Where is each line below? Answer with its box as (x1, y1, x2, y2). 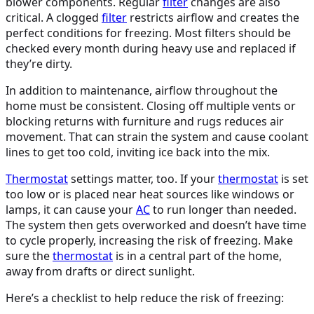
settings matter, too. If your (68, 171, 218, 187)
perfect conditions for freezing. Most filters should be (6, 25, 291, 41)
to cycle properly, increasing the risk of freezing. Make (6, 233, 293, 249)
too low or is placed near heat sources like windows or (6, 186, 294, 203)
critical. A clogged (6, 10, 102, 26)
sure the (6, 248, 53, 264)
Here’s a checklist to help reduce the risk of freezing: (6, 290, 284, 306)
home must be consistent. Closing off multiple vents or (6, 98, 296, 114)
